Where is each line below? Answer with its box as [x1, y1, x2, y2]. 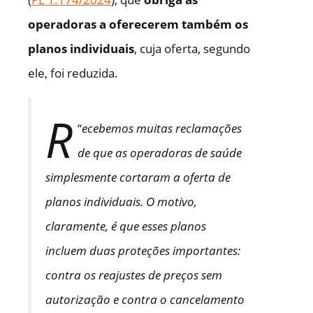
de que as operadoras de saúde [77, 145, 242, 161]
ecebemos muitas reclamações [81, 120, 242, 137]
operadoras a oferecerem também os [28, 16, 248, 33]
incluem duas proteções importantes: [45, 242, 240, 259]
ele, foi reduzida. [28, 65, 118, 82]
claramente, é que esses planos [45, 218, 206, 235]
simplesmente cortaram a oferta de [45, 169, 231, 186]
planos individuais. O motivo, [45, 194, 197, 210]
